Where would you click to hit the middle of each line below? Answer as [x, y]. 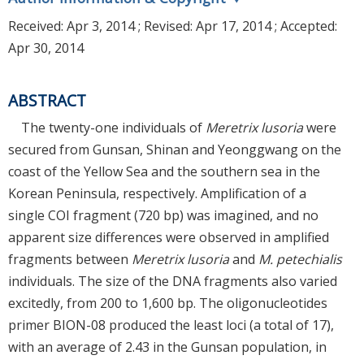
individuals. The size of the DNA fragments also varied [173, 281]
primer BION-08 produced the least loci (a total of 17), [171, 325]
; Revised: [165, 26]
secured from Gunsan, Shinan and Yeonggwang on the [175, 149]
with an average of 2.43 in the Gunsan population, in [167, 347]
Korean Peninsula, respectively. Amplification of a [157, 193]
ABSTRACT [47, 101]
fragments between [70, 259]
